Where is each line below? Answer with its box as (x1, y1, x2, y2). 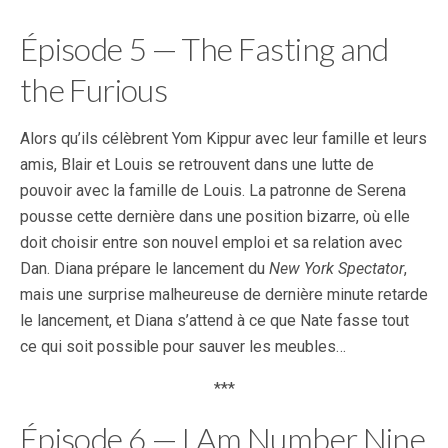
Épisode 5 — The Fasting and (20, 29, 389, 68)
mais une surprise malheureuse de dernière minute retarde (20, 285, 428, 304)
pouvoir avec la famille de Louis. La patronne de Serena (20, 181, 406, 200)
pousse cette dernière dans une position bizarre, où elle (20, 207, 410, 226)
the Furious (20, 70, 167, 109)
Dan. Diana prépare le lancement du (20, 259, 269, 278)
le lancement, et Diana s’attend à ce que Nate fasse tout (20, 311, 409, 330)
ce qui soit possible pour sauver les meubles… (20, 337, 346, 356)
